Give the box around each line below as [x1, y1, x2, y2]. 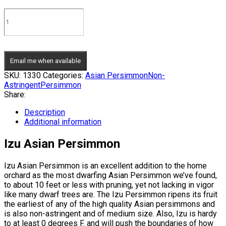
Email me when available [10, 56, 81, 65]
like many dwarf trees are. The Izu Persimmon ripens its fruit [4, 189, 217, 199]
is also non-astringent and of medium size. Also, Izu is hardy [4, 208, 217, 218]
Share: [4, 89, 26, 99]
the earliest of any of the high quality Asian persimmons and [4, 199, 215, 209]
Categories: [43, 70, 83, 80]
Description [24, 107, 65, 117]
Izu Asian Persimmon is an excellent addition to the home [4, 160, 207, 171]
